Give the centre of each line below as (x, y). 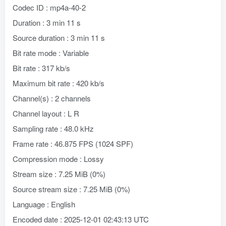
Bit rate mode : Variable (51, 53)
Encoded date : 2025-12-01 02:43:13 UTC (81, 219)
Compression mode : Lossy (58, 159)
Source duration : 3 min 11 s (59, 38)
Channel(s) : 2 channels (52, 98)
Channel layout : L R (46, 113)
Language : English (44, 204)
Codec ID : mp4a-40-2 (49, 7)
